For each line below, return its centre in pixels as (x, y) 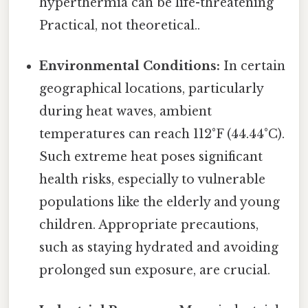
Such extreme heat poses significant (151, 157)
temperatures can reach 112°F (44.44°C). (162, 134)
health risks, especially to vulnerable (153, 180)
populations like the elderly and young (160, 202)
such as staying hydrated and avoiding (159, 248)
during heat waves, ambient (126, 112)
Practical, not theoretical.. (120, 25)
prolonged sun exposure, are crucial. (155, 271)
